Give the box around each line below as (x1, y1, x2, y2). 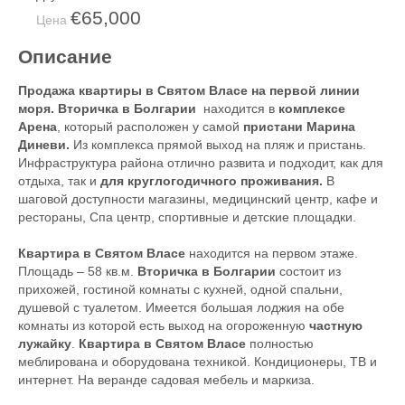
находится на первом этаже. (185, 246, 358, 261)
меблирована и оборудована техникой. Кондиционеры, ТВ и (18, 354, 377, 370)
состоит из (276, 264, 341, 279)
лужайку (18, 336, 71, 352)
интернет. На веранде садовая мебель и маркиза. (18, 372, 315, 388)
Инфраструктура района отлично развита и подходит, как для (18, 155, 383, 171)
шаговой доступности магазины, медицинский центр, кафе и (18, 192, 378, 207)
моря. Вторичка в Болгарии (18, 101, 200, 117)
